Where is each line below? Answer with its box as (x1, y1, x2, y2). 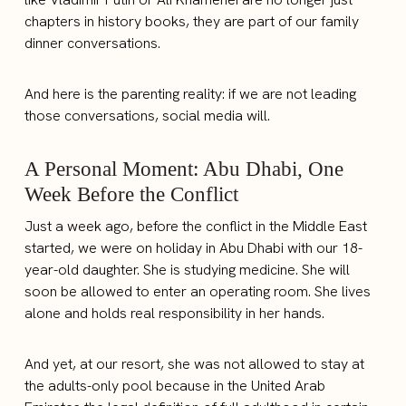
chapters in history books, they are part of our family (24, 11, 360, 31)
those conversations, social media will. (24, 105, 271, 125)
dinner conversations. (24, 33, 161, 53)
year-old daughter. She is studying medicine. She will (24, 259, 351, 279)
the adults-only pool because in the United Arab (24, 375, 326, 395)
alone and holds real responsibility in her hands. (24, 303, 325, 323)
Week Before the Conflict (24, 181, 239, 206)
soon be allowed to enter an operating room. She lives (24, 281, 372, 301)
